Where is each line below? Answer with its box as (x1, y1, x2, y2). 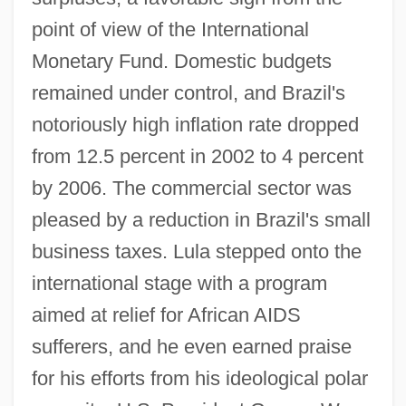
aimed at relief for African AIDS (31, 303, 301, 326)
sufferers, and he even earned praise (31, 334, 352, 358)
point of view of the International (31, 17, 309, 41)
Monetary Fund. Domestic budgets (31, 49, 332, 72)
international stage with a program (31, 271, 327, 295)
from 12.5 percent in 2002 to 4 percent (31, 144, 363, 168)
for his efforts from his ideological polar (31, 366, 368, 390)
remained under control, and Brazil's (31, 81, 345, 104)
